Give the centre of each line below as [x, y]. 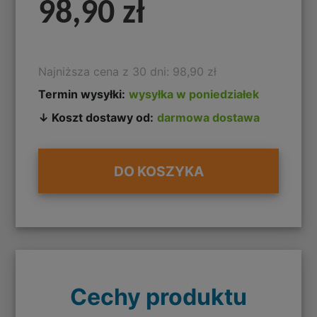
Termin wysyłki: [82, 94]
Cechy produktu [158, 297]
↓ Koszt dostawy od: [96, 118]
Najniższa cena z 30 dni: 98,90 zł [128, 71]
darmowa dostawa [209, 118]
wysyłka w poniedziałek [194, 94]
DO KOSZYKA [158, 171]
